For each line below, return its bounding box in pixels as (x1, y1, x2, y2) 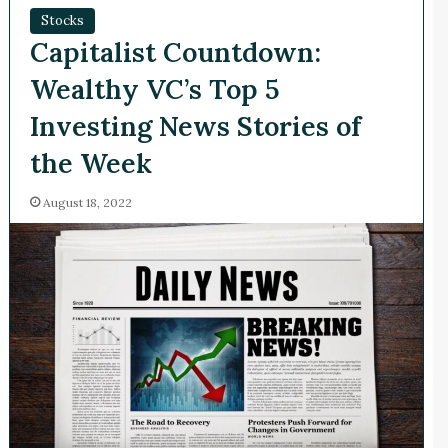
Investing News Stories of (29, 108, 361, 143)
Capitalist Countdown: (29, 34, 321, 69)
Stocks (40, 11, 84, 29)
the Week (29, 145, 152, 180)
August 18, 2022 (42, 194, 132, 210)
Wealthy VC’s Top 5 (29, 71, 280, 106)
